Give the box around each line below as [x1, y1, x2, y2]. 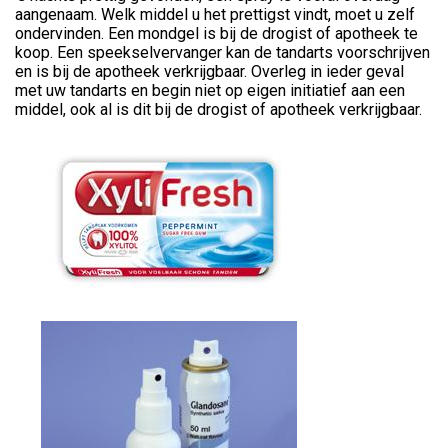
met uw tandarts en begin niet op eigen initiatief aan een [15, 80, 405, 100]
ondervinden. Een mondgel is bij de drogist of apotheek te [15, 23, 418, 43]
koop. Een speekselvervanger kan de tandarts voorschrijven [15, 42, 430, 62]
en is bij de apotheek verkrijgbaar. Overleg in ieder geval [15, 61, 404, 81]
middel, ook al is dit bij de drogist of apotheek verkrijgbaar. [15, 99, 422, 119]
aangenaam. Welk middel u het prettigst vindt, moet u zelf [15, 4, 415, 24]
